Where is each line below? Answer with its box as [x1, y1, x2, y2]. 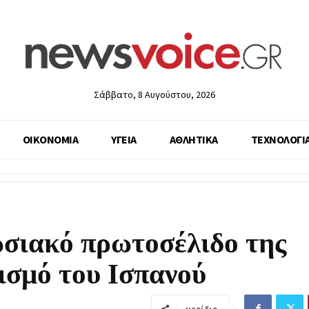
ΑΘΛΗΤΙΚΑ [169, 132, 218, 146]
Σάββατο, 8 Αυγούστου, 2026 [93, 88, 215, 101]
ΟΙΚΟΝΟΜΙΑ [22, 132, 79, 146]
